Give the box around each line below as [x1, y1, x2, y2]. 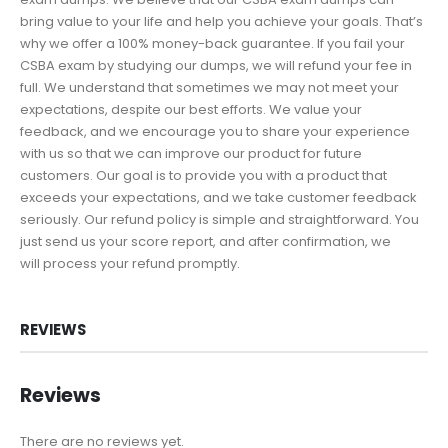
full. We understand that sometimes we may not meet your [20, 77, 399, 97]
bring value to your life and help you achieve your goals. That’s [20, 11, 423, 31]
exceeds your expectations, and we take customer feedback [20, 187, 417, 207]
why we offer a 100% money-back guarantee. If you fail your [20, 33, 405, 53]
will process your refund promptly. [20, 253, 240, 273]
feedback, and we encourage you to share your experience [20, 121, 410, 141]
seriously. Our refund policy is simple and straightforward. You [20, 209, 419, 229]
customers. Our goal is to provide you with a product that [20, 165, 387, 185]
